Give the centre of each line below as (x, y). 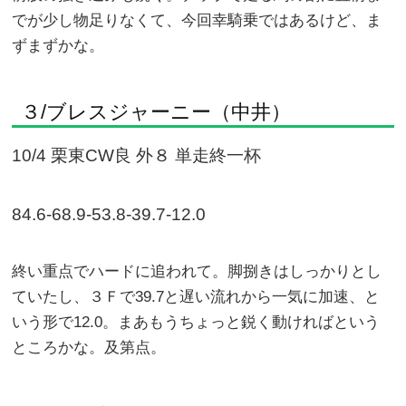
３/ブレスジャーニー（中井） (156, 112)
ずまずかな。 (58, 46)
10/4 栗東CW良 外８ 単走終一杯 (137, 155)
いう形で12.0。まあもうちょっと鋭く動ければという (196, 322)
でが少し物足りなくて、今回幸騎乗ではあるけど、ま (197, 20)
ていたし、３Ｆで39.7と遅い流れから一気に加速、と (196, 297)
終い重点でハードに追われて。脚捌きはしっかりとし (197, 271)
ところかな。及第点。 (89, 348)
